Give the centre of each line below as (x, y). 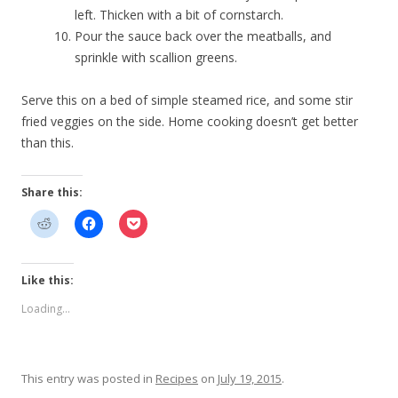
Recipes (177, 379)
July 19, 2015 (250, 379)
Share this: (52, 193)
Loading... (46, 309)
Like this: (48, 281)
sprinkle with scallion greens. (156, 58)
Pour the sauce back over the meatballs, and (203, 36)
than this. (48, 143)
